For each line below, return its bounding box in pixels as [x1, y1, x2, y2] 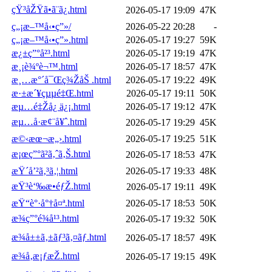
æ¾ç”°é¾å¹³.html [12, 212, 79, 223]
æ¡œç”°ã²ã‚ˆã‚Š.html [12, 148, 90, 159]
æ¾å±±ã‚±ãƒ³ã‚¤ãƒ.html [12, 231, 106, 242]
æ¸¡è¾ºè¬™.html [12, 61, 78, 72]
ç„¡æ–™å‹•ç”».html [12, 34, 88, 45]
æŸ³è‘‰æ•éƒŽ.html [12, 180, 90, 191]
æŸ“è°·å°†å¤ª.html [12, 197, 84, 208]
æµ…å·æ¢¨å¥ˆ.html [12, 116, 87, 127]
